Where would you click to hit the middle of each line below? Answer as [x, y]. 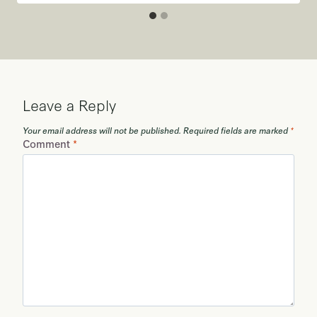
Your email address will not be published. [102, 131]
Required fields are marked [237, 131]
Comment [48, 144]
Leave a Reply [69, 104]
